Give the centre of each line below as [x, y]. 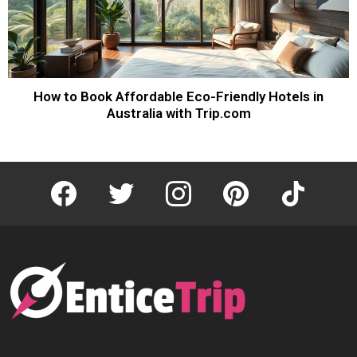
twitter [140, 182]
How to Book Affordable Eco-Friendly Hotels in [178, 96]
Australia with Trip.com [178, 113]
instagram [206, 182]
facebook [90, 182]
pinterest [261, 182]
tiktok [310, 182]
